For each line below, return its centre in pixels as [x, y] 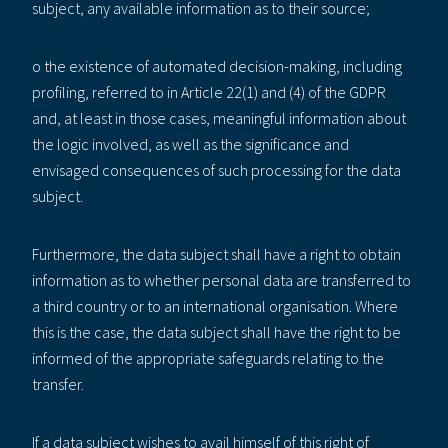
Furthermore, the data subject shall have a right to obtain [216, 253]
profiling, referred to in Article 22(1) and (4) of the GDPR [209, 91]
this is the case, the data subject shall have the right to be [216, 331]
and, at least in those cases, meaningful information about [219, 117]
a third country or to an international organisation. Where [215, 305]
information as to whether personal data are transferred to [221, 279]
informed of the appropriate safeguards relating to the [208, 357]
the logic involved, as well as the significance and [190, 143]
